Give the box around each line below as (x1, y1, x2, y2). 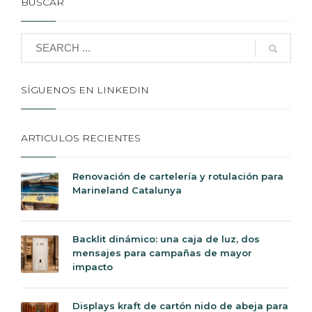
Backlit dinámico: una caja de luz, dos (72, 233, 260, 244)
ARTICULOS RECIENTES (21, 131, 141, 144)
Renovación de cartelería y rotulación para (72, 170, 283, 182)
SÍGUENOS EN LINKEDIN (21, 83, 149, 96)
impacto (72, 260, 113, 272)
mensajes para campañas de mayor (72, 247, 252, 258)
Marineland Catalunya (72, 184, 182, 196)
